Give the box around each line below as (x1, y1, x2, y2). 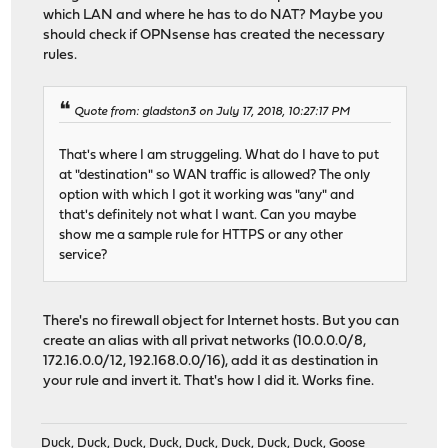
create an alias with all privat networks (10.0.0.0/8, (43, 334, 367, 350)
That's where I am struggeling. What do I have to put (59, 149, 380, 163)
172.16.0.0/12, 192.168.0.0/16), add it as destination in (43, 354, 379, 370)
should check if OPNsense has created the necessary (43, 27, 386, 43)
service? (59, 249, 108, 263)
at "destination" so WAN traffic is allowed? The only (59, 169, 371, 183)
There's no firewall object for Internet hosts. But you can (43, 314, 400, 330)
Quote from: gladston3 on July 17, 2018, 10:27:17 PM (74, 105, 351, 118)
